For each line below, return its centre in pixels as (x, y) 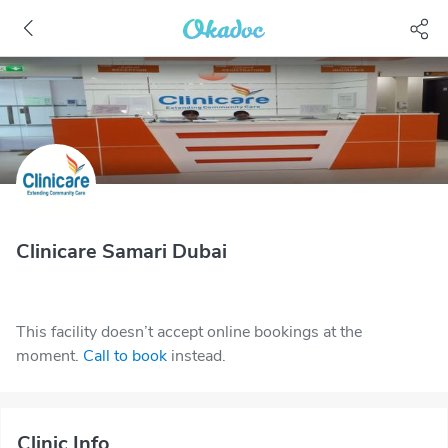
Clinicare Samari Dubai (121, 251)
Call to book (125, 356)
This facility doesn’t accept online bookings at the (189, 332)
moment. (47, 356)
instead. (198, 356)
